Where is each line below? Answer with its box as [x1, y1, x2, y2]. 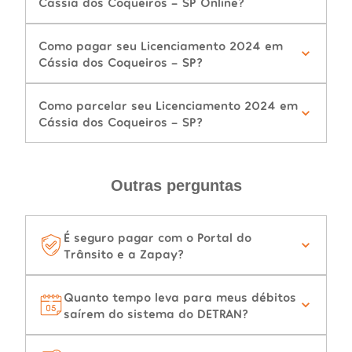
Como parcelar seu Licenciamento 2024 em [38, 97, 298, 113]
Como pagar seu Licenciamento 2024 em [38, 38, 283, 53]
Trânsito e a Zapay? [64, 246, 184, 262]
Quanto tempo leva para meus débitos [64, 289, 296, 305]
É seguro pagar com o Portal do [64, 229, 251, 245]
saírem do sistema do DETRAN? [64, 306, 248, 321]
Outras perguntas [110, 177, 242, 195]
